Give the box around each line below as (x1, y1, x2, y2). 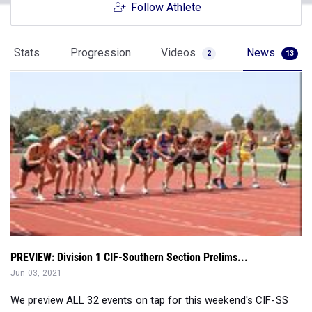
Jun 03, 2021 (10, 268, 63, 279)
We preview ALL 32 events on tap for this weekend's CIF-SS (10, 294, 288, 307)
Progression (70, 46, 131, 59)
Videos (161, 46, 199, 59)
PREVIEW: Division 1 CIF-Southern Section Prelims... (10, 251, 248, 265)
